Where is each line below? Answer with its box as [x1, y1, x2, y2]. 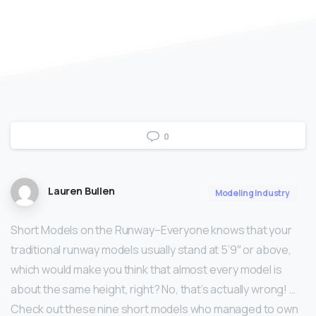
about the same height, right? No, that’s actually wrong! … [11, 281, 296, 298]
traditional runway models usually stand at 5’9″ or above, [11, 242, 291, 258]
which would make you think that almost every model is [11, 262, 282, 278]
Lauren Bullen [47, 184, 115, 198]
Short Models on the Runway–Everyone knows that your [11, 222, 292, 238]
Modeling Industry [214, 187, 290, 200]
